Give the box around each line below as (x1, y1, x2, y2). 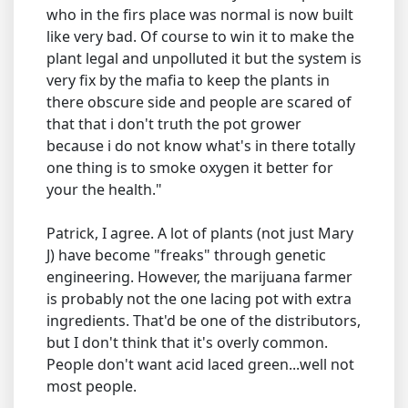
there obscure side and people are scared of (46, 92, 352, 112)
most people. (46, 376, 137, 396)
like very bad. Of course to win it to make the (46, 26, 354, 46)
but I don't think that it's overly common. (46, 332, 328, 352)
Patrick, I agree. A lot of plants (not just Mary (46, 223, 353, 243)
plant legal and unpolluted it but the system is (46, 48, 362, 68)
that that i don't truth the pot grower (46, 114, 301, 134)
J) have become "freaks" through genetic (46, 245, 326, 265)
